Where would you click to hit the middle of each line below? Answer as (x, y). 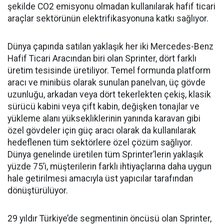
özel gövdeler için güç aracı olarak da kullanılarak (102, 131)
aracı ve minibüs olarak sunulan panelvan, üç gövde (106, 83)
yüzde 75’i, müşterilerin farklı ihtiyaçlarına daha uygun (109, 167)
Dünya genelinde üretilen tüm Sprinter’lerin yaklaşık (105, 155)
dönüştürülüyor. (38, 191)
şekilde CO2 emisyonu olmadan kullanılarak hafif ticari (111, 7)
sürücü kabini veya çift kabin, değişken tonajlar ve (103, 107)
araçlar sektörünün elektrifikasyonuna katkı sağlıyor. (108, 19)
